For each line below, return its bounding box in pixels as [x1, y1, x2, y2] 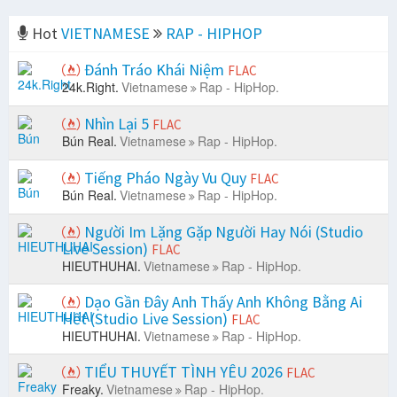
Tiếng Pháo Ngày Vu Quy [81, 167, 250, 189]
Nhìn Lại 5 [81, 113, 152, 135]
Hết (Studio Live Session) [62, 308, 231, 330]
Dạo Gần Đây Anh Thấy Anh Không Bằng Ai [81, 292, 362, 313]
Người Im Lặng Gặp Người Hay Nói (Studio [81, 222, 363, 243]
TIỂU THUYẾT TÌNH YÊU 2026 [81, 362, 286, 383]
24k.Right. [62, 78, 119, 97]
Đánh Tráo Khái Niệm [81, 59, 228, 81]
